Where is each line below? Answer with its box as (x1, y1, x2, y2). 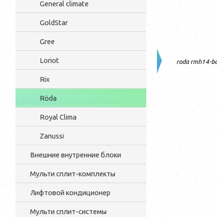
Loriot (40, 56, 59, 64)
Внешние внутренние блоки (30, 151, 121, 159)
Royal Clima (40, 113, 77, 121)
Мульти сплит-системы (30, 207, 107, 216)
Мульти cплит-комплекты (30, 170, 115, 178)
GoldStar (40, 18, 68, 27)
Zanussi (40, 132, 64, 140)
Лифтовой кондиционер (30, 188, 110, 197)
